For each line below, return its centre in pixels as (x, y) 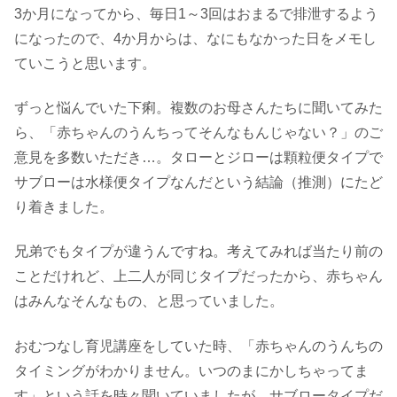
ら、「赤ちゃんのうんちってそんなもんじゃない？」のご (198, 132)
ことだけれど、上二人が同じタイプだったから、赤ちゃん (198, 276)
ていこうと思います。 (85, 63)
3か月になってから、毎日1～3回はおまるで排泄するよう (196, 13)
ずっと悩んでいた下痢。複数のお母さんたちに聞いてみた (198, 107)
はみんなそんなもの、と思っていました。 (149, 301)
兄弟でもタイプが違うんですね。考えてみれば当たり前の (198, 252)
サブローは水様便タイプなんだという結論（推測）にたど (198, 182)
